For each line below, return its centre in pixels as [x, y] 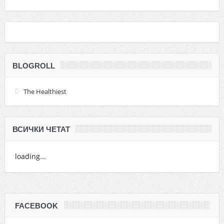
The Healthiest [45, 91]
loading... [30, 156]
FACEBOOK [36, 205]
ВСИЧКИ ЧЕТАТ [41, 129]
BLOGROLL [33, 65]
